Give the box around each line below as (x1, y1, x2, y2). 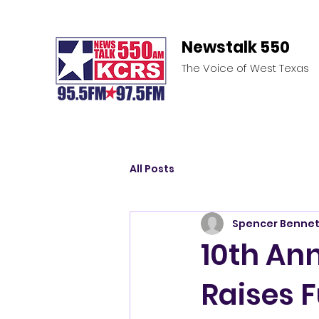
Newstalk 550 (182, 36, 290, 58)
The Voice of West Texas (182, 61, 309, 75)
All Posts (130, 161, 174, 176)
